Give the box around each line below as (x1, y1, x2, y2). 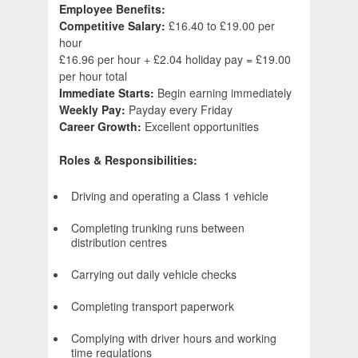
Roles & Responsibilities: (59, 152, 197, 169)
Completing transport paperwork (71, 298, 234, 315)
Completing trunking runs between (71, 220, 245, 237)
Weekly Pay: (59, 101, 129, 118)
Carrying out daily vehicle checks (71, 266, 237, 283)
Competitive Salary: (59, 18, 169, 34)
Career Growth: (59, 118, 145, 135)
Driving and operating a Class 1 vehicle (71, 188, 268, 205)
